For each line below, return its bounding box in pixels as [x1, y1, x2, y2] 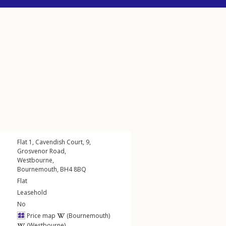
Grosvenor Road [17, 147, 65, 155]
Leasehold [17, 188, 47, 197]
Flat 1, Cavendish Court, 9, [17, 138, 91, 146]
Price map [25, 211, 55, 220]
